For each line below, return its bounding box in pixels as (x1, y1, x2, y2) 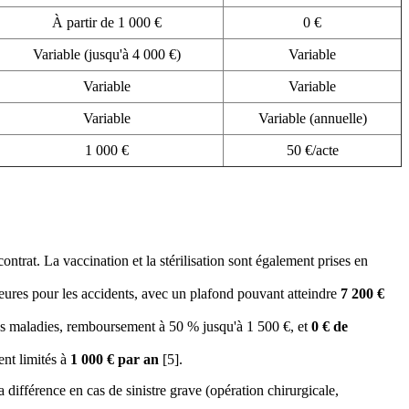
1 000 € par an (70, 351, 159, 367)
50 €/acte (286, 142, 339, 159)
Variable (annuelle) (257, 110, 367, 127)
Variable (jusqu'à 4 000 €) (33, 47, 181, 63)
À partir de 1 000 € (52, 15, 162, 31)
